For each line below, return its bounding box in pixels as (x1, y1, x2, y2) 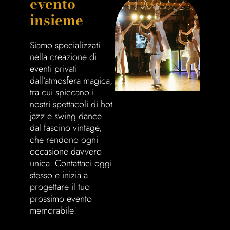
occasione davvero (30, 145, 102, 158)
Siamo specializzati (30, 39, 101, 52)
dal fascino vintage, (30, 121, 102, 135)
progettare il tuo (30, 180, 90, 194)
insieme (30, 9, 84, 31)
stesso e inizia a (30, 168, 88, 182)
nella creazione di (30, 50, 97, 64)
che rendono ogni (30, 133, 99, 146)
